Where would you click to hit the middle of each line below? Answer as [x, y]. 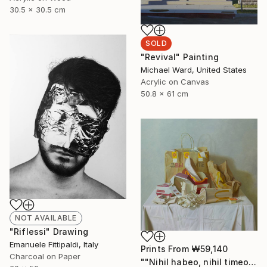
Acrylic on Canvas [175, 82]
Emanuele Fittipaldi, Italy [54, 244]
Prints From [166, 249]
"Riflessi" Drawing [49, 231]
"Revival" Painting [180, 57]
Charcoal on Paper [45, 256]
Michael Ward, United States [194, 70]
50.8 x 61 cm [164, 94]
